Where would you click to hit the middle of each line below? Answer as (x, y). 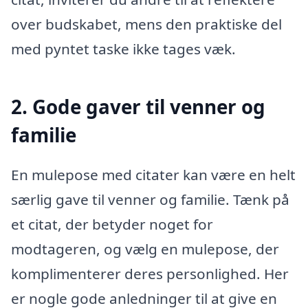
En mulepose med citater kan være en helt (153, 174)
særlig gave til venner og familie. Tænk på (150, 199)
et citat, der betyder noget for (112, 224)
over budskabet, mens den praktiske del (146, 24)
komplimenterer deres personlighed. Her (150, 273)
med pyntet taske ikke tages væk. (123, 49)
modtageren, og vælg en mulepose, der (145, 249)
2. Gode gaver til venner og (138, 107)
